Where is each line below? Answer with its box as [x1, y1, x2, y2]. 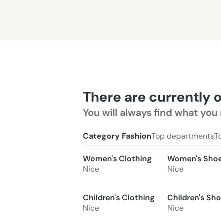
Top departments [151, 130, 214, 141]
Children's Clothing [83, 192, 154, 203]
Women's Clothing [83, 153, 151, 164]
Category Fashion [83, 130, 151, 141]
